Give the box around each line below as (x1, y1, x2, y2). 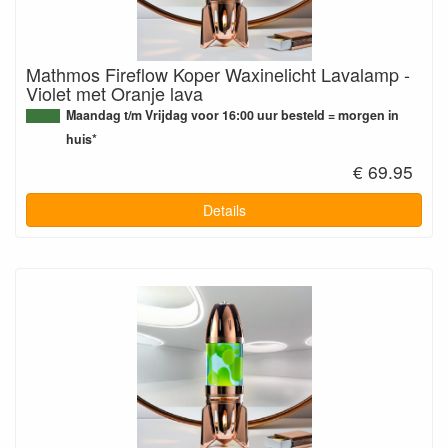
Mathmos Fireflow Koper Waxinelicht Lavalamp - (26, 60, 410, 87)
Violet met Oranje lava (26, 79, 203, 106)
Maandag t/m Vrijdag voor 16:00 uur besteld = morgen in (66, 105, 399, 124)
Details (202, 200, 246, 221)
